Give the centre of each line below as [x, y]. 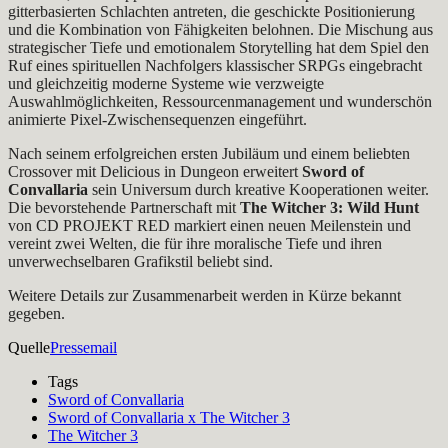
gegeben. [36, 313]
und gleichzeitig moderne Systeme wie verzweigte [166, 83]
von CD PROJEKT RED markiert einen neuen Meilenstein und [209, 225]
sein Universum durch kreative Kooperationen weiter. [258, 189]
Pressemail [83, 347]
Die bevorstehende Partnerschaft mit [124, 207]
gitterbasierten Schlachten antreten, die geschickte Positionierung [211, 11]
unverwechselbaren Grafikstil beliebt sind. [140, 261]
